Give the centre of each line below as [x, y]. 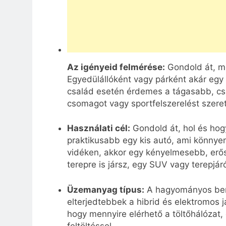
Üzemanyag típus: [105, 189]
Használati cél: [98, 128]
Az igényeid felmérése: [116, 67]
